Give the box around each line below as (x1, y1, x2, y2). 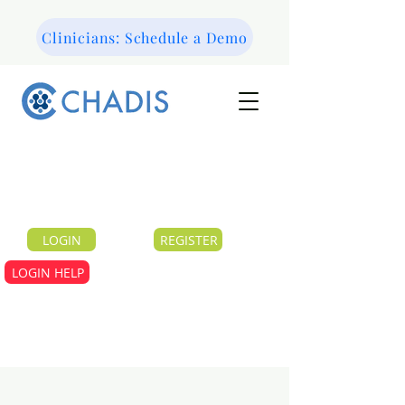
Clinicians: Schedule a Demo (42, 27, 248, 47)
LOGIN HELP (11, 263, 84, 281)
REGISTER (159, 231, 218, 249)
